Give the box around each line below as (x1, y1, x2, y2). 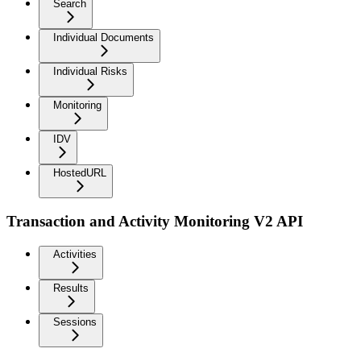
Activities (53, 248, 97, 261)
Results (53, 282, 89, 295)
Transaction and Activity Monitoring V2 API (6, 213, 303, 230)
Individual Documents (53, 31, 154, 44)
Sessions (53, 316, 97, 329)
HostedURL (53, 166, 106, 179)
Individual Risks (53, 64, 127, 77)
